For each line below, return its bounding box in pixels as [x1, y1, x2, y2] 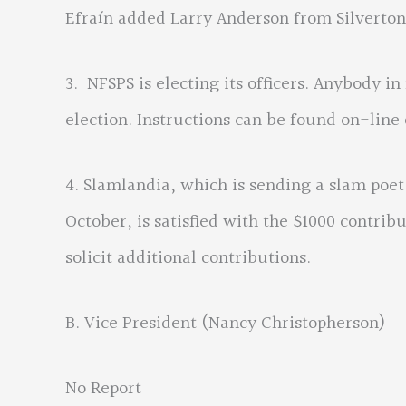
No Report [65, 374, 141, 403]
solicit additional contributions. [65, 244, 311, 273]
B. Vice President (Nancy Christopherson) [65, 309, 386, 338]
